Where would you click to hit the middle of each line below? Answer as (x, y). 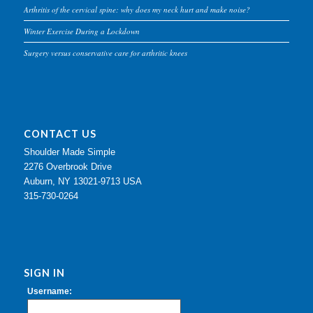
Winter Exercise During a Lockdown (81, 31)
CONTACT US (60, 133)
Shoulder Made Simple (69, 152)
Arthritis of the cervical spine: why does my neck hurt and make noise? (137, 10)
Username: (49, 291)
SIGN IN (44, 272)
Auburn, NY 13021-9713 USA (82, 181)
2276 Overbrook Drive (67, 166)
